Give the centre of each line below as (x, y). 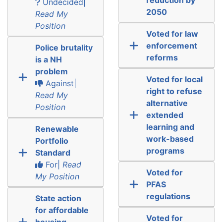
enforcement (171, 45)
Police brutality (64, 47)
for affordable (62, 210)
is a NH (48, 59)
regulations (168, 196)
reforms (162, 57)
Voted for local (174, 79)
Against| (59, 83)
